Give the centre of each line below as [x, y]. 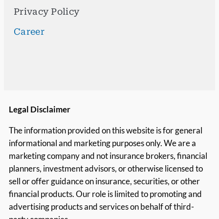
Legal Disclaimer [40, 109]
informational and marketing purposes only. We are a [102, 143]
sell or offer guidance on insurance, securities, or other [104, 181]
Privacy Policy [47, 11]
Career [29, 31]
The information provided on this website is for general [106, 131]
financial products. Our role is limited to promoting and [105, 194]
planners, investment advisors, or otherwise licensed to [106, 169]
